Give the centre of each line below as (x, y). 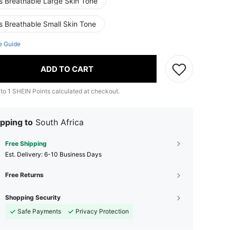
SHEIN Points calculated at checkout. (65, 91)
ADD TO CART (67, 69)
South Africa (60, 122)
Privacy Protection (102, 211)
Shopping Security (33, 197)
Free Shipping (26, 143)
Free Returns (24, 175)
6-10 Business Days (73, 154)
